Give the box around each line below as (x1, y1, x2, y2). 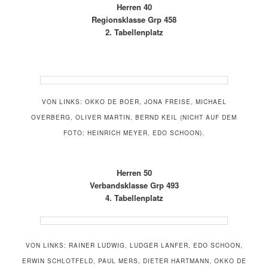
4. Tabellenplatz (105, 191, 163, 203)
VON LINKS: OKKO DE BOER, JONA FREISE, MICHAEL (41, 98, 227, 106)
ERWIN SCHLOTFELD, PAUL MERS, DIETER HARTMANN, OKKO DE (22, 256, 246, 265)
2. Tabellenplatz (105, 26, 163, 38)
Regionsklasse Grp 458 (92, 13, 176, 25)
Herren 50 (116, 166, 152, 178)
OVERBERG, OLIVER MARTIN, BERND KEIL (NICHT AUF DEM (31, 113, 237, 122)
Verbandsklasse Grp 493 (89, 179, 179, 191)
